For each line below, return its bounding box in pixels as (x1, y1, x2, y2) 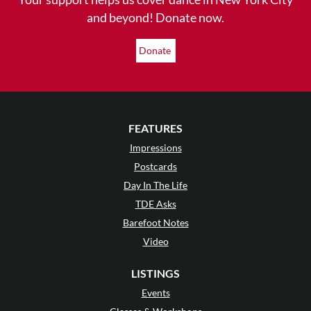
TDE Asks (135, 197, 176, 210)
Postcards (134, 160, 177, 172)
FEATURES (128, 121, 183, 135)
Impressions (129, 141, 182, 153)
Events (141, 286, 170, 299)
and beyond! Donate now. (87, 9, 224, 25)
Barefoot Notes (122, 216, 189, 228)
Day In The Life (124, 178, 187, 191)
